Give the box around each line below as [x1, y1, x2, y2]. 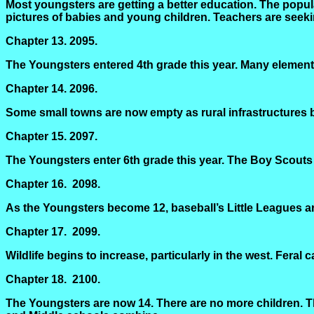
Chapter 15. [6, 130, 67, 142]
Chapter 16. [6, 178, 67, 190]
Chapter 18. [6, 273, 67, 285]
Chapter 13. [6, 35, 67, 47]
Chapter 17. [6, 226, 67, 238]
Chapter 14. [6, 83, 67, 95]
